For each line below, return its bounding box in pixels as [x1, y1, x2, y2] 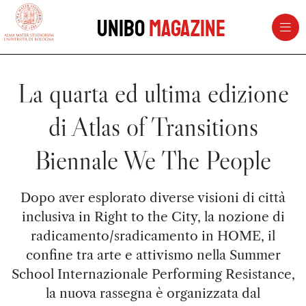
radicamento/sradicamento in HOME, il [31, 227, 275, 244]
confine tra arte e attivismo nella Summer [25, 247, 281, 263]
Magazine [148, 14, 225, 43]
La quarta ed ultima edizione [17, 77, 289, 109]
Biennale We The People [35, 144, 271, 176]
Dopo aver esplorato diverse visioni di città [20, 189, 286, 206]
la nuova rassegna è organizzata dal [46, 285, 260, 301]
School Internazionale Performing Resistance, [11, 266, 295, 282]
